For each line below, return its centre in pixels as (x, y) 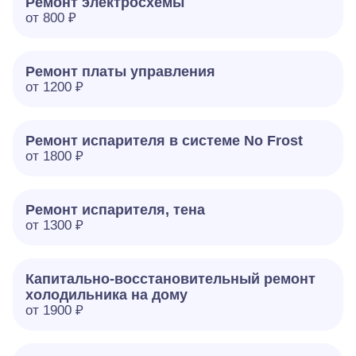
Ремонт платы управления (120, 72)
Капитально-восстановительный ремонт (170, 279)
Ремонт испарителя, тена (115, 210)
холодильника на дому (106, 295)
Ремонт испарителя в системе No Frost (164, 141)
